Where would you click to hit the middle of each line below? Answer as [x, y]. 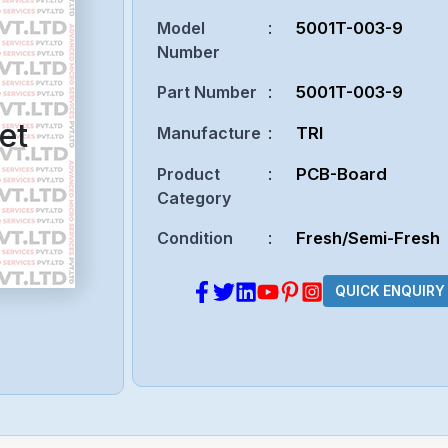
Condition [195, 237]
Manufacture [209, 132]
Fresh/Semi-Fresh [368, 237]
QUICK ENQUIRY [389, 291]
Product [189, 173]
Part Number [207, 91]
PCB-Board [342, 173]
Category [194, 197]
